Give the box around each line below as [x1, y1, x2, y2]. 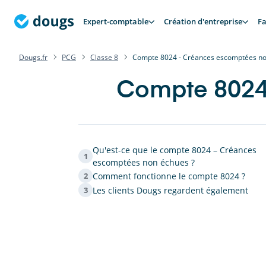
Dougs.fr [19, 52, 47, 62]
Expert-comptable [83, 16, 148, 27]
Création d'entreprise [164, 16, 242, 27]
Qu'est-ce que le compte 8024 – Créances [93, 144, 256, 156]
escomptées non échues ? [93, 157, 195, 168]
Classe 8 [90, 52, 118, 62]
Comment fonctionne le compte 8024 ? [93, 170, 245, 182]
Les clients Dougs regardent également [93, 184, 248, 196]
